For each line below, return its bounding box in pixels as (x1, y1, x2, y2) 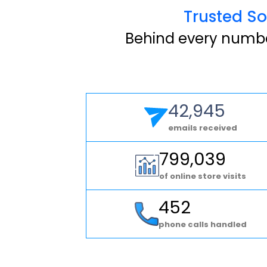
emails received (168, 122, 238, 133)
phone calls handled (159, 218, 247, 230)
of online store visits (159, 170, 247, 182)
